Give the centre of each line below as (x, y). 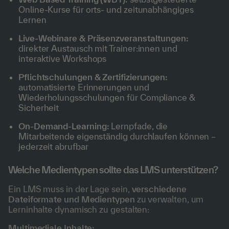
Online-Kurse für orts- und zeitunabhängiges (106, 9)
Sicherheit (39, 108)
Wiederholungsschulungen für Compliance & (107, 97)
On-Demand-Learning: (64, 126)
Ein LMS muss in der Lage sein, (70, 189)
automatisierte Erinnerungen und (84, 87)
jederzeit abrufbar (53, 146)
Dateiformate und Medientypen (72, 199)
